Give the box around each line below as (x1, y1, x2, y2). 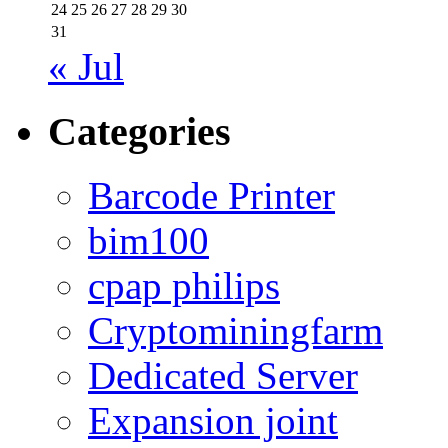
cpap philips (88, 264, 280, 308)
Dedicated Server (88, 354, 358, 398)
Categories (48, 108, 231, 154)
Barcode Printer (88, 174, 335, 218)
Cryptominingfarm (88, 309, 383, 353)
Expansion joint (88, 399, 338, 443)
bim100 (88, 219, 209, 263)
